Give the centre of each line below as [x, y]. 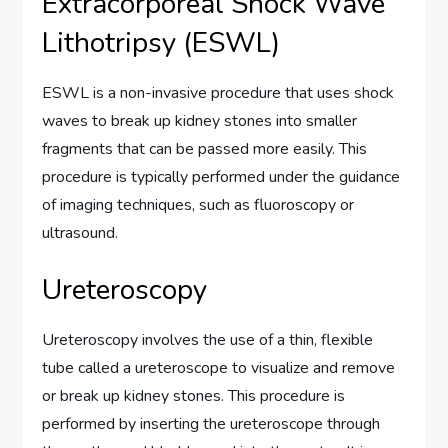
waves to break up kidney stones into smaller [200, 121]
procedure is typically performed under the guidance [221, 177]
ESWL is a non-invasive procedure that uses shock [218, 93]
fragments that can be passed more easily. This [205, 149]
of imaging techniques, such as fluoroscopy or [198, 205]
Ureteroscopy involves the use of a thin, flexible [208, 340]
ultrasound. [80, 233]
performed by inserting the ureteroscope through [211, 424]
